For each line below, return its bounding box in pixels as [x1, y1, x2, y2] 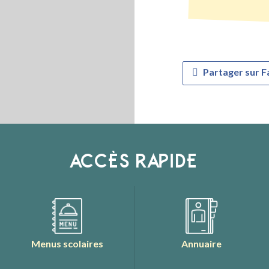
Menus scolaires [31, 238, 103, 250]
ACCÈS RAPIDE [70, 151, 199, 171]
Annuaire [181, 238, 222, 250]
